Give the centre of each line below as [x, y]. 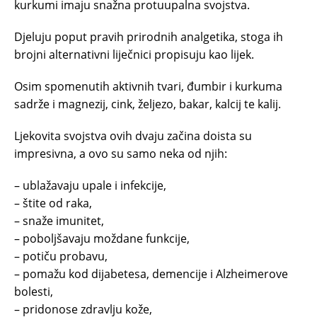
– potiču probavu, [61, 256]
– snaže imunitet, [59, 221]
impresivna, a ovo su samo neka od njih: [121, 154]
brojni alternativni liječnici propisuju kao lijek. [134, 54]
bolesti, [34, 292]
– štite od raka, [53, 203]
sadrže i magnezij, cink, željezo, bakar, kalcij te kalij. [148, 104]
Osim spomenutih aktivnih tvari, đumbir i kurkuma [148, 86]
